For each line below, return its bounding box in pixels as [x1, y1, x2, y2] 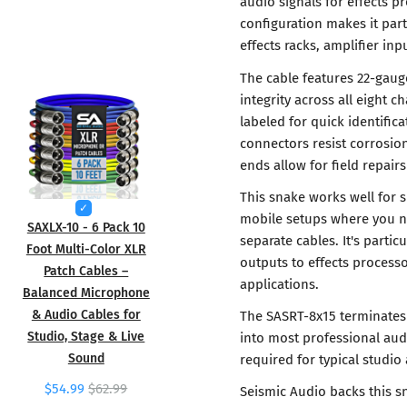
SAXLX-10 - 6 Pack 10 [26, 217, 145, 237]
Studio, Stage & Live [27, 326, 145, 346]
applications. [240, 273, 319, 293]
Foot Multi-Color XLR [25, 239, 146, 259]
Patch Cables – [44, 261, 129, 281]
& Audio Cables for [31, 304, 141, 324]
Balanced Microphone [22, 283, 150, 303]
